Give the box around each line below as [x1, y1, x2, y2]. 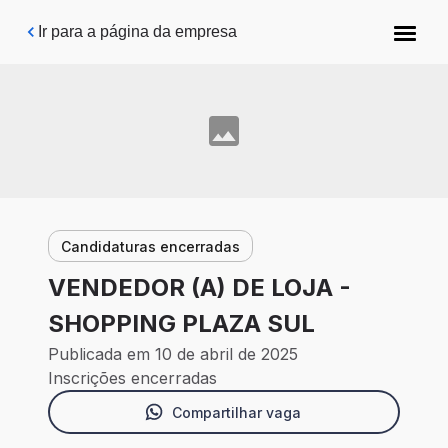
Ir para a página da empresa [38, 23, 237, 40]
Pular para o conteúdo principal [31, 16, 253, 33]
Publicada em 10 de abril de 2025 [48, 344, 298, 365]
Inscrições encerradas [48, 368, 217, 389]
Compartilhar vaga [171, 403, 301, 421]
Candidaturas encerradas [61, 237, 240, 255]
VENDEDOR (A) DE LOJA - [48, 273, 351, 303]
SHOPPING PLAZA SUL [48, 309, 315, 339]
